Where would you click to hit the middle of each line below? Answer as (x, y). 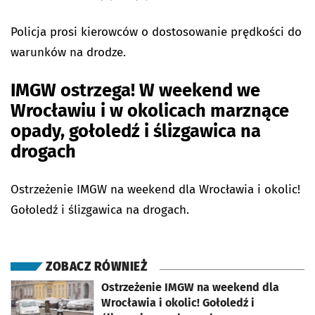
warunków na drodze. (70, 52)
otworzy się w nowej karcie (62, 285)
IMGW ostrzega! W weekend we (135, 90)
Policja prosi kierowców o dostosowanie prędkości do (156, 32)
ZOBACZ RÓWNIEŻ (96, 267)
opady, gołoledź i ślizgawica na (136, 131)
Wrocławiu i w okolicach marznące (150, 111)
